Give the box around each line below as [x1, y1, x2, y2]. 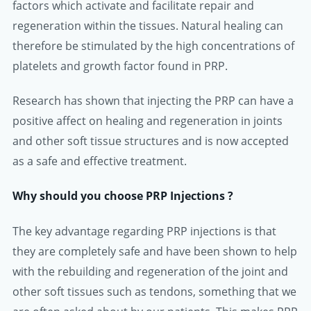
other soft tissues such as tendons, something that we [12, 283, 296, 299]
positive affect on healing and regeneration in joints [12, 113, 283, 129]
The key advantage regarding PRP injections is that [12, 223, 276, 239]
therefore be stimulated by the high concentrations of [12, 38, 294, 54]
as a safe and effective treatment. [12, 153, 187, 169]
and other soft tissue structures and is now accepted [12, 133, 289, 149]
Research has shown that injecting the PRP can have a [12, 93, 294, 109]
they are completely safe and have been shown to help [12, 243, 297, 259]
